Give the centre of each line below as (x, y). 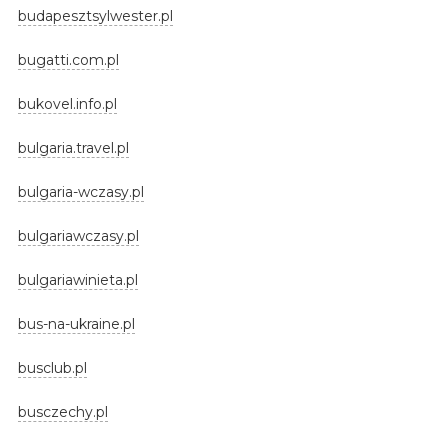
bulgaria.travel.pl (73, 147)
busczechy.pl (62, 411)
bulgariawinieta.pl (77, 279)
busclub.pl (52, 367)
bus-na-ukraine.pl (76, 323)
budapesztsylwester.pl (95, 15)
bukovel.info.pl (67, 103)
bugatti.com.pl (68, 59)
